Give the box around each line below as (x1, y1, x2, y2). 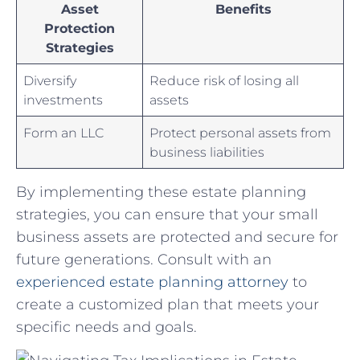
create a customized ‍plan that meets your (16, 295, 319, 313)
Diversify (23, 72, 77, 88)
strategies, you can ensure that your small (16, 205, 318, 223)
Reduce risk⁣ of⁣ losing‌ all (149, 72, 300, 88)
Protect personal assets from (149, 124, 332, 141)
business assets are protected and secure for (16, 227, 338, 246)
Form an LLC (23, 124, 104, 141)
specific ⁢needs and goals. (16, 317, 197, 336)
